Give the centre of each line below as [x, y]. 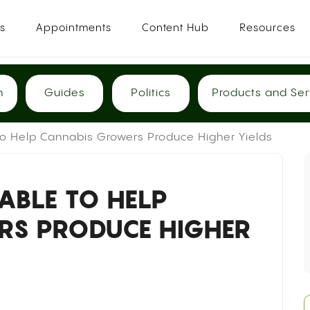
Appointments [74, 28]
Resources [268, 28]
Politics [151, 93]
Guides [64, 93]
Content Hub [176, 28]
